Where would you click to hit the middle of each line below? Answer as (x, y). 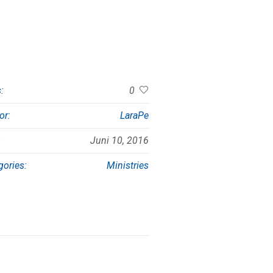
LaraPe (134, 116)
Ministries (128, 166)
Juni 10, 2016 (119, 141)
